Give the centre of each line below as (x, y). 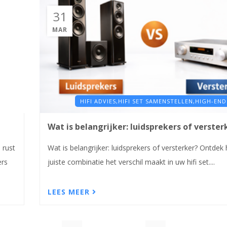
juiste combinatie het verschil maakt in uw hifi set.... (131, 162)
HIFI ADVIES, (99, 101)
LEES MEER (70, 192)
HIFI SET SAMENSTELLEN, (156, 101)
